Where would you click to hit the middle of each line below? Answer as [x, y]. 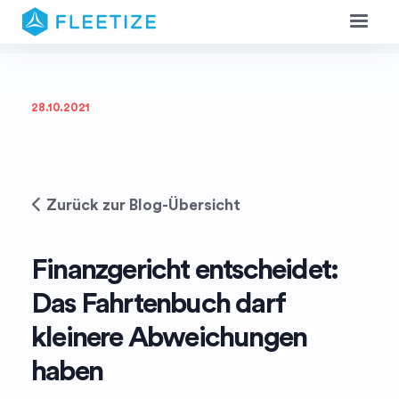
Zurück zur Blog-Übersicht [143, 205]
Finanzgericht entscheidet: [185, 270]
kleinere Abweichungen [169, 338]
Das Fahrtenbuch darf [158, 304]
